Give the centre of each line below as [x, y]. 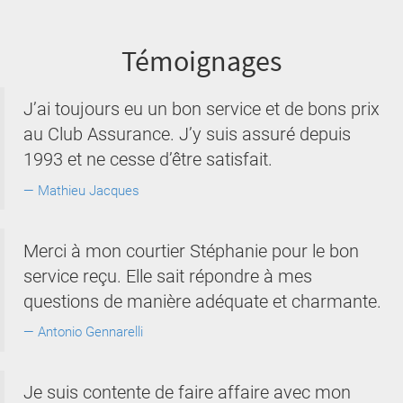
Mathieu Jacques [89, 190]
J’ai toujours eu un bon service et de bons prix [201, 109]
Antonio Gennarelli [90, 332]
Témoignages [201, 61]
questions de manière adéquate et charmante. [202, 301]
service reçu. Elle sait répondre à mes [168, 276]
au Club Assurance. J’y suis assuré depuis [187, 134]
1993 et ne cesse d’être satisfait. [148, 159]
